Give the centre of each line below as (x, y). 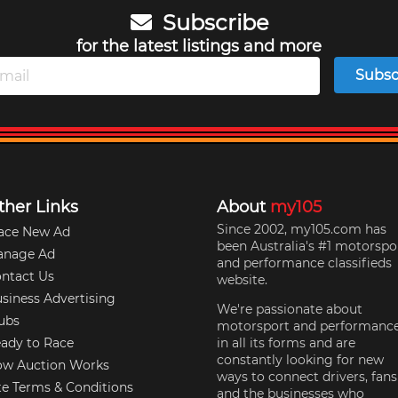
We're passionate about (289, 309)
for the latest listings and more (199, 46)
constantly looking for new (300, 359)
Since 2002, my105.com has (301, 229)
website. (242, 279)
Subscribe (213, 23)
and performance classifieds (304, 263)
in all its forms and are (286, 342)
